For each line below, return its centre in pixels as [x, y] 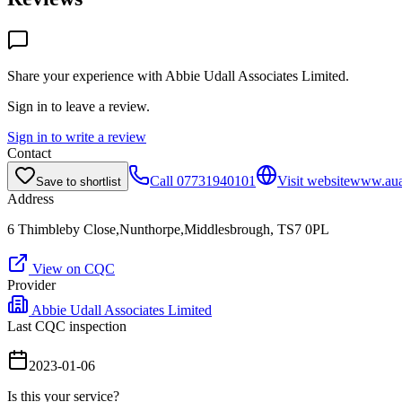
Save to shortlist [79, 181]
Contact [29, 153]
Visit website [314, 180]
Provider [31, 284]
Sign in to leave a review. [79, 106]
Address [31, 198]
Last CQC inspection [67, 326]
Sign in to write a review [77, 136]
